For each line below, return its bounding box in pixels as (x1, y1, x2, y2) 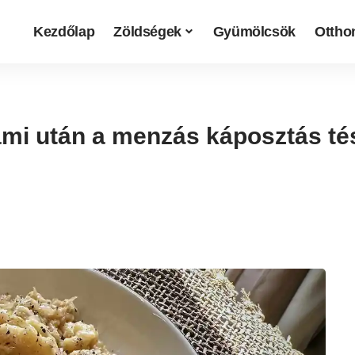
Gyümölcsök (212, 23, 296, 40)
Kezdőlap (33, 23, 95, 40)
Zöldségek (113, 23, 182, 40)
